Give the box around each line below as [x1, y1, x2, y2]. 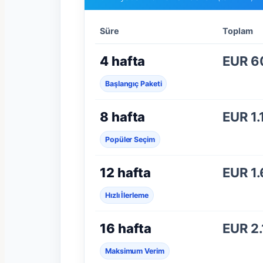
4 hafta [100, 53, 146, 69]
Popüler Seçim [105, 134, 155, 144]
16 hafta [100, 220, 152, 236]
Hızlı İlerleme [105, 190, 149, 200]
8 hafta [100, 109, 146, 124]
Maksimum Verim [105, 246, 164, 255]
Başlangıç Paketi [105, 79, 162, 88]
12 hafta [100, 164, 151, 180]
